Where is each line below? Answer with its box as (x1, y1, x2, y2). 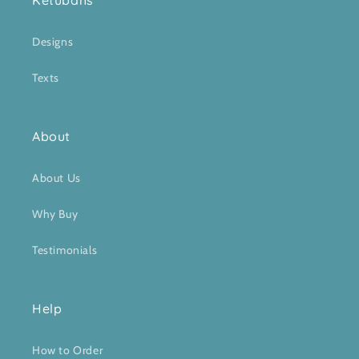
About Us (32, 171, 81, 186)
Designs (32, 34, 74, 50)
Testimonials (32, 243, 98, 258)
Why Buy (32, 207, 79, 222)
